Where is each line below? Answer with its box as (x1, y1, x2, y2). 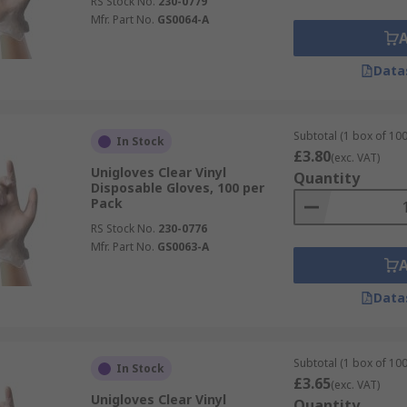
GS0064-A (156, 12, 209, 27)
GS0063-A (156, 239, 209, 254)
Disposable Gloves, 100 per (90, 179, 264, 196)
